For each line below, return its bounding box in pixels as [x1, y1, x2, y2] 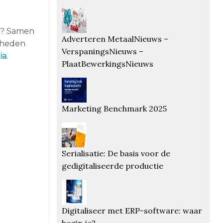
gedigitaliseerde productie [61, 160, 163, 171]
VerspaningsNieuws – [61, 46, 143, 56]
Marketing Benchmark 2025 [61, 103, 167, 113]
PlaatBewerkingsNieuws [61, 58, 153, 69]
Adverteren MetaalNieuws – [61, 33, 168, 44]
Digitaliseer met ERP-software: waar [61, 205, 202, 216]
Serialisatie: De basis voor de [61, 148, 170, 158]
